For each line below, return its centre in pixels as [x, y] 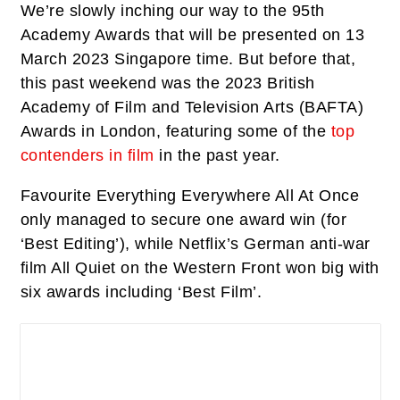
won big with [330, 267]
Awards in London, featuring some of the [175, 131]
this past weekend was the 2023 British [167, 83]
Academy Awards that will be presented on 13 [192, 34]
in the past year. [217, 155]
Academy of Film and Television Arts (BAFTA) [192, 107]
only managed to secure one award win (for [183, 219]
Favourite [58, 195]
